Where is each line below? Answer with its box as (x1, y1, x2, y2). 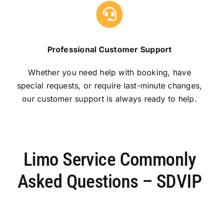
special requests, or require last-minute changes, (17, 80, 202, 90)
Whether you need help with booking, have (28, 67, 191, 77)
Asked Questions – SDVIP (18, 170, 201, 192)
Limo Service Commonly (23, 148, 196, 170)
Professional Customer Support (47, 44, 172, 54)
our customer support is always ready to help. (22, 93, 197, 104)
